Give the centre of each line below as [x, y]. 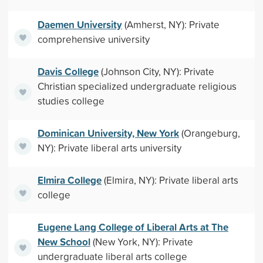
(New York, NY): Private [141, 242]
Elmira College [69, 180]
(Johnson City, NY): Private [156, 71]
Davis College [68, 71]
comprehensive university [93, 39]
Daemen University [80, 24]
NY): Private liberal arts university [109, 148]
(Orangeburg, [209, 133]
